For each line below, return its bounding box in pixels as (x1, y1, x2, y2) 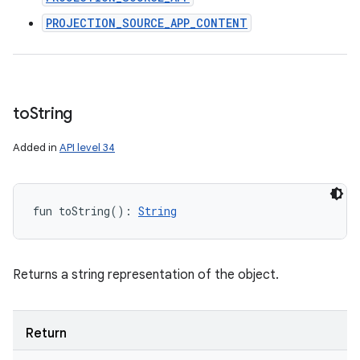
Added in (13, 141, 59, 154)
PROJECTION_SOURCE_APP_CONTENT (46, 15, 247, 31)
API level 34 (59, 141, 115, 154)
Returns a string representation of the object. (13, 267, 279, 283)
